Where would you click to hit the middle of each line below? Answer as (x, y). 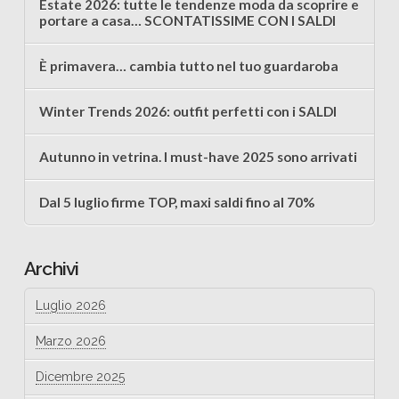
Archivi (51, 269)
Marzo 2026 (70, 342)
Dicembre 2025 (80, 377)
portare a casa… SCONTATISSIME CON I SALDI (187, 21)
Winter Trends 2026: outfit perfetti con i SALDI (187, 112)
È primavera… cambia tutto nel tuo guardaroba (188, 66)
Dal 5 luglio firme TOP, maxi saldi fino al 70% (176, 202)
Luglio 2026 (70, 305)
